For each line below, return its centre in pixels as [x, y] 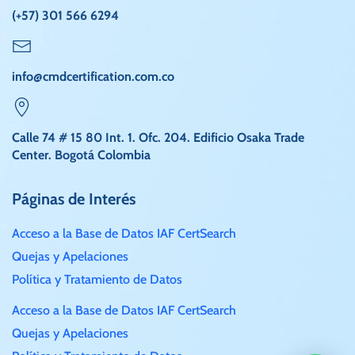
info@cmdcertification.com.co [93, 77]
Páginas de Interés [74, 199]
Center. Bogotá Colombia [81, 155]
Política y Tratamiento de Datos [97, 280]
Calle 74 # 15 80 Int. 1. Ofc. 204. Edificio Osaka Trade [158, 138]
